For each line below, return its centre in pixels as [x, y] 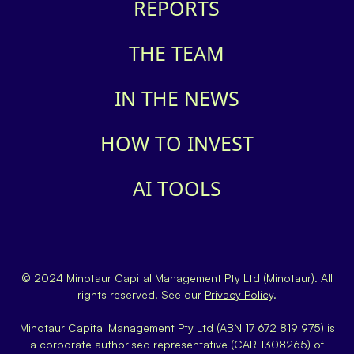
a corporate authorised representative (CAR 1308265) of [177, 344]
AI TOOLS [177, 188]
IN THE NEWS [177, 98]
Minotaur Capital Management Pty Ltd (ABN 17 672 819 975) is [177, 327]
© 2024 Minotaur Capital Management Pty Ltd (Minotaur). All [177, 277]
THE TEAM [177, 53]
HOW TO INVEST [177, 143]
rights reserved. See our [141, 294]
